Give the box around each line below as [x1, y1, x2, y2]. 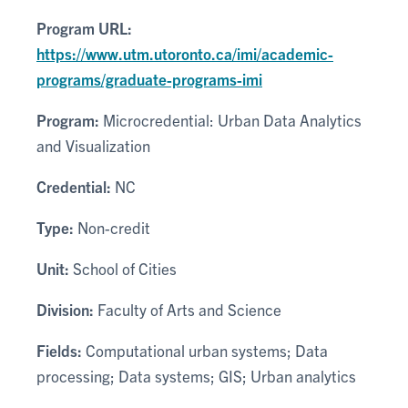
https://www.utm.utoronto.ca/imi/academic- [36, 44, 333, 63]
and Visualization [36, 136, 150, 155]
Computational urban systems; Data [82, 341, 328, 360]
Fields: [36, 341, 82, 360]
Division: [36, 300, 94, 319]
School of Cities [69, 259, 177, 278]
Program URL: [36, 18, 132, 37]
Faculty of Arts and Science [94, 300, 281, 319]
